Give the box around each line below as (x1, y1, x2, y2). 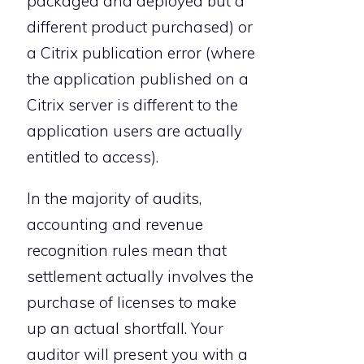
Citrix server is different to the (27, 95, 238, 115)
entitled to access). (27, 147, 158, 167)
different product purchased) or (27, 17, 253, 37)
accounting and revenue (27, 214, 203, 235)
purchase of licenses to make (27, 292, 236, 313)
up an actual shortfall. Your (27, 318, 223, 339)
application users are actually (27, 121, 242, 141)
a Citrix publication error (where (27, 43, 255, 63)
